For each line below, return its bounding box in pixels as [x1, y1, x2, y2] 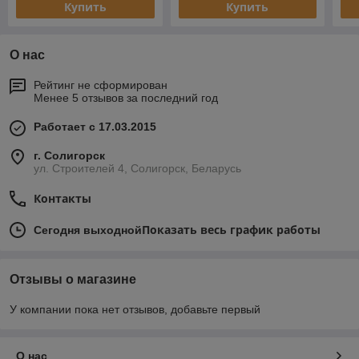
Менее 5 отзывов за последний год [34, 91, 218, 105]
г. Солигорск [34, 149, 105, 163]
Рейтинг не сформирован [34, 79, 167, 92]
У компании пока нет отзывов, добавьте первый [10, 303, 260, 317]
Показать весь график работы [142, 222, 321, 238]
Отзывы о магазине [10, 272, 136, 287]
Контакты [34, 191, 91, 207]
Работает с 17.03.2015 [34, 120, 156, 134]
